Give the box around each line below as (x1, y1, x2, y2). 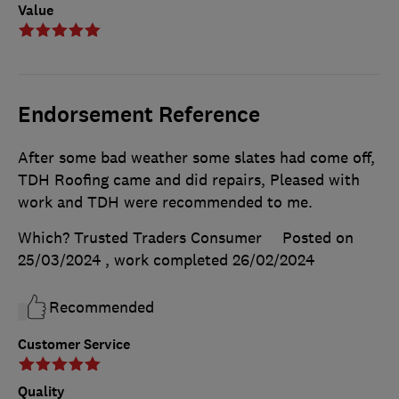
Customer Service (18, 334, 130, 354)
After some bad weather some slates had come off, (18, 147, 375, 167)
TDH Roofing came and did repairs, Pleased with (18, 169, 360, 190)
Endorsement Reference (18, 100, 260, 129)
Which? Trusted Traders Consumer (18, 227, 262, 248)
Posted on (282, 227, 354, 248)
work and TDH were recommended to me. (18, 191, 313, 212)
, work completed (105, 249, 232, 270)
